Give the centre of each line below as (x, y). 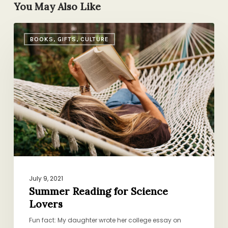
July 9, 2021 (46, 179)
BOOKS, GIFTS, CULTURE (69, 39)
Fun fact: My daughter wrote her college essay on (105, 220)
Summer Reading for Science (98, 192)
